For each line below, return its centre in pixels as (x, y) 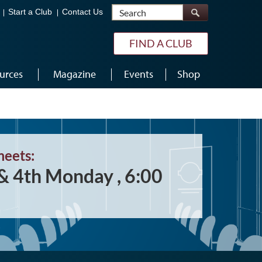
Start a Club (30, 12)
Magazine (75, 74)
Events (138, 74)
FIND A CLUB (161, 43)
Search (196, 9)
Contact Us (82, 12)
